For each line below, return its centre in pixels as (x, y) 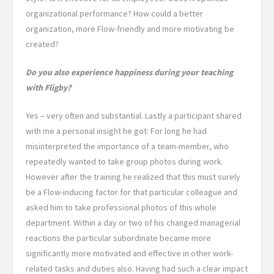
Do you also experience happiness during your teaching (129, 72)
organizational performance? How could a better (114, 14)
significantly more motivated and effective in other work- (129, 254)
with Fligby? (48, 88)
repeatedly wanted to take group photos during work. (124, 162)
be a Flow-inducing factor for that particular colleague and (131, 192)
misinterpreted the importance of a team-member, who (127, 146)
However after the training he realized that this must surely (133, 177)
